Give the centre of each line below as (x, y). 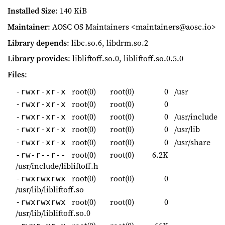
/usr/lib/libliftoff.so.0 (53, 213)
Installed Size (31, 11)
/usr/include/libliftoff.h (57, 165)
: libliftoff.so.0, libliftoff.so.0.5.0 (126, 59)
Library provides (38, 59)
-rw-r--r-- (41, 155)
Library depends (37, 42)
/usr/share (191, 142)
